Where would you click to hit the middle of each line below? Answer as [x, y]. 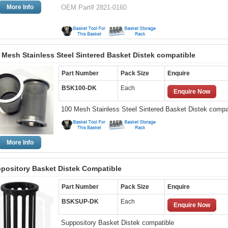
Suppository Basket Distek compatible [118, 223]
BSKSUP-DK [80, 202]
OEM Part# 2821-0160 [94, 7]
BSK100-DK [79, 88]
